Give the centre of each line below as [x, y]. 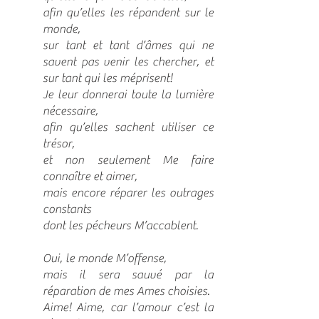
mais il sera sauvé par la [128, 275]
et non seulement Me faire [128, 160]
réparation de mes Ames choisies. [126, 291]
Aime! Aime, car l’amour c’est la [128, 308]
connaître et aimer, [90, 177]
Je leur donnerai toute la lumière [128, 95]
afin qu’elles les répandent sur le [128, 13]
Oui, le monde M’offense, [105, 258]
